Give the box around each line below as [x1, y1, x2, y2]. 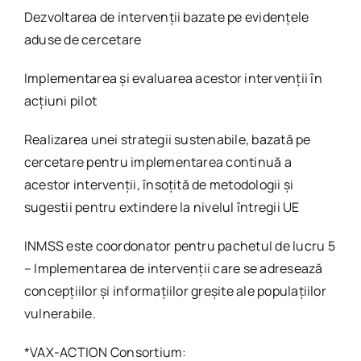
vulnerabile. [23, 305, 96, 322]
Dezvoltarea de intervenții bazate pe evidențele [23, 8, 309, 26]
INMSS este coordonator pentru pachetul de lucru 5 [23, 237, 335, 255]
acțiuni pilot [23, 92, 98, 110]
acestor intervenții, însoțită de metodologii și [23, 176, 294, 193]
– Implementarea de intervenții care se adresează [23, 259, 323, 277]
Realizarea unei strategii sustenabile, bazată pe [23, 131, 311, 148]
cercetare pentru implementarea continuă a [23, 153, 292, 171]
